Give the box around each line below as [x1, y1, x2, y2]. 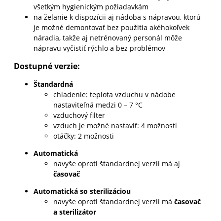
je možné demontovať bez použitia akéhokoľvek [33, 22, 189, 32]
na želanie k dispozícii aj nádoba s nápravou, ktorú [33, 12, 201, 22]
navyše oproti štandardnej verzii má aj [53, 158, 180, 168]
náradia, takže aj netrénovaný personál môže [33, 33, 182, 42]
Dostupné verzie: [13, 60, 80, 72]
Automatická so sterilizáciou [33, 186, 131, 196]
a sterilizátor [53, 207, 96, 217]
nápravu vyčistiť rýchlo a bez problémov [33, 43, 165, 53]
